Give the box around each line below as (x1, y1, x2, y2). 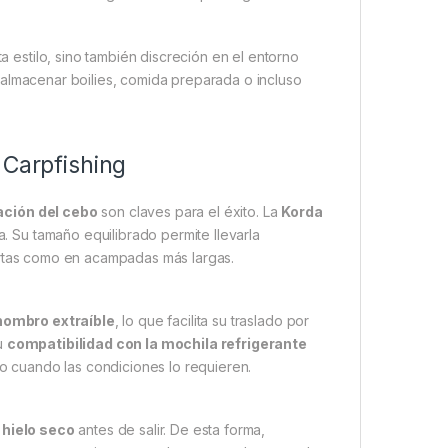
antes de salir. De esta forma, (74, 421, 266, 439)
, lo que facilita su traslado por (114, 312, 310, 330)
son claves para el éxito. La (97, 203, 282, 221)
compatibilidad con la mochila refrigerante (6, 335, 307, 353)
